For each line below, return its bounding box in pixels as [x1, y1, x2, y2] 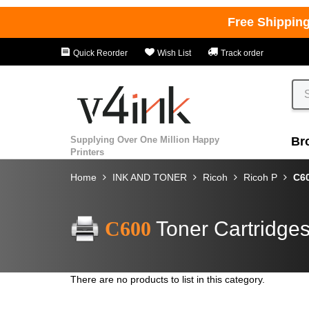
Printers [70, 146, 104, 157]
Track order [219, 48, 263, 58]
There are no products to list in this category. [70, 273, 265, 285]
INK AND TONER [112, 171, 187, 183]
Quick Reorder [71, 48, 128, 58]
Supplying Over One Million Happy [70, 134, 219, 145]
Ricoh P [243, 171, 277, 183]
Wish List [155, 48, 191, 58]
